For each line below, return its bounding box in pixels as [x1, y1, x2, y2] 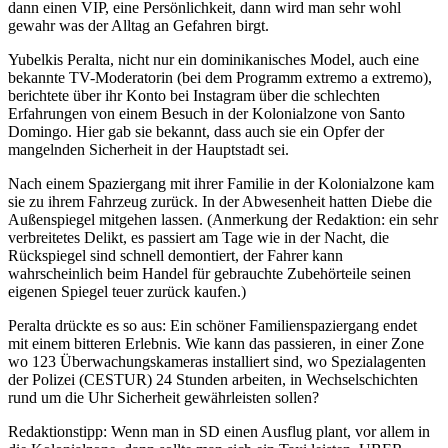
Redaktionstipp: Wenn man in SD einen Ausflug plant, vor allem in [8, 423, 430, 441]
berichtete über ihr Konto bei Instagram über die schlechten [8, 87, 380, 105]
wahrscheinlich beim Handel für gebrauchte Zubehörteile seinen [8, 265, 411, 283]
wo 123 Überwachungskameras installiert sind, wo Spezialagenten [8, 353, 426, 371]
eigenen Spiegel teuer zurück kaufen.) [8, 283, 246, 301]
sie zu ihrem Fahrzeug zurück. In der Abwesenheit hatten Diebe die [8, 193, 432, 211]
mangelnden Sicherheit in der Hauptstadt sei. [8, 141, 289, 159]
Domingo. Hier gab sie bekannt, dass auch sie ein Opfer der [8, 123, 384, 141]
